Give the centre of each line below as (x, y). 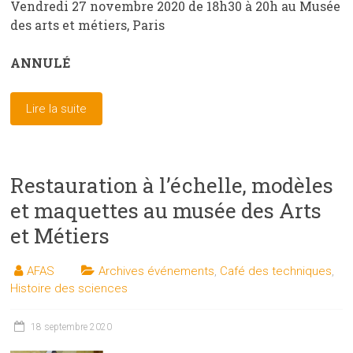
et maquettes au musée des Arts (166, 210)
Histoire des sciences (69, 288)
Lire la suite (57, 108)
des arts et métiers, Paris (88, 24)
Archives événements (157, 271)
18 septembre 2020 (72, 327)
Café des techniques (276, 271)
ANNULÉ (41, 62)
